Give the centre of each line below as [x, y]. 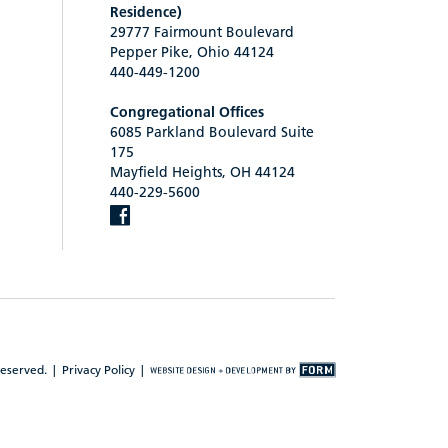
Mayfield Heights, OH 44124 [202, 171]
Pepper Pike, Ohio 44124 [192, 51]
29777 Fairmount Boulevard [202, 31]
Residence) [146, 11]
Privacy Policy [98, 370]
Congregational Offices [187, 111]
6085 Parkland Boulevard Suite [212, 131]
